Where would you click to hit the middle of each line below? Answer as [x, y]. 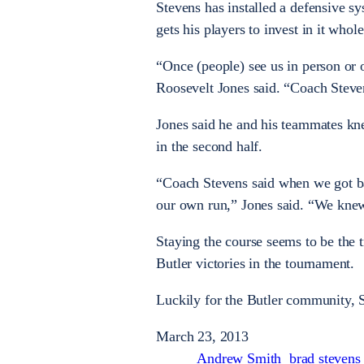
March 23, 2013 [202, 336]
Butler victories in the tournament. [256, 263]
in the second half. [209, 146]
